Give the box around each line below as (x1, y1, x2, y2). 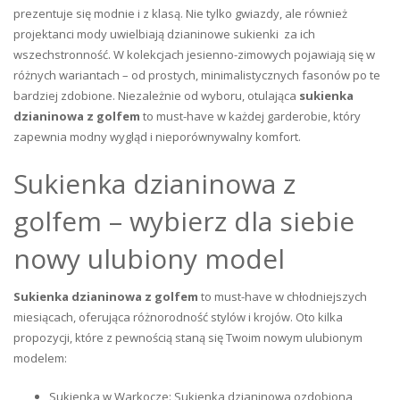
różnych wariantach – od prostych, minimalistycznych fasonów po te (13, 67, 380, 83)
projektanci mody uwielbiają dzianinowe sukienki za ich (13, 26, 315, 42)
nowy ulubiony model (13, 240, 285, 277)
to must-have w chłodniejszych (198, 288, 367, 304)
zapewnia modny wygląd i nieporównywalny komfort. (13, 129, 301, 145)
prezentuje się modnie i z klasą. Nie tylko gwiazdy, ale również (13, 5, 347, 21)
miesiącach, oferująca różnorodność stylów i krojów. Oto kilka (13, 309, 343, 325)
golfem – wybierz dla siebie (13, 203, 354, 239)
